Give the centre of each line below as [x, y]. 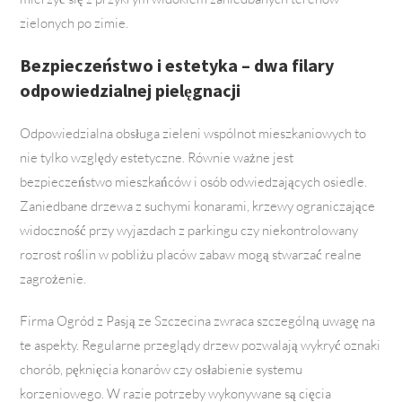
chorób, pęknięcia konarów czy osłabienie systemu [162, 370]
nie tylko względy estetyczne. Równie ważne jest [157, 158]
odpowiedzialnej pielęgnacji [131, 91]
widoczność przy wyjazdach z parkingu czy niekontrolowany [189, 231]
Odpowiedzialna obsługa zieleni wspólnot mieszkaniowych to [193, 134]
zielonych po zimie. [74, 23]
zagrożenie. [53, 279]
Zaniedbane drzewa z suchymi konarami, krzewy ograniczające [198, 206]
